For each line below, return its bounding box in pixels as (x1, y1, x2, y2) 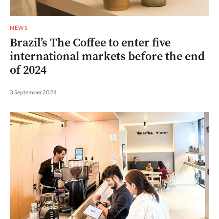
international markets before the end (10, 48, 205, 64)
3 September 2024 (10, 88, 57, 96)
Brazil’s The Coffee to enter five (10, 34, 171, 50)
